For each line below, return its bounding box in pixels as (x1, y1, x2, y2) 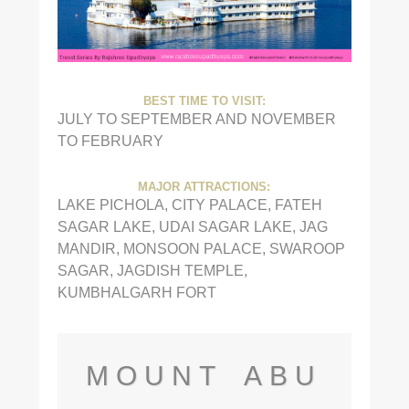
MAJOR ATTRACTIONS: (138, 181, 271, 194)
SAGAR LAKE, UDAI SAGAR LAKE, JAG (57, 218, 328, 236)
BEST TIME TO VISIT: (142, 95, 266, 109)
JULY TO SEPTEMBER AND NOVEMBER (57, 110, 336, 128)
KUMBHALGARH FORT (57, 284, 216, 301)
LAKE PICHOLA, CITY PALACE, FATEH (57, 196, 322, 214)
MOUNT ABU (86, 360, 323, 391)
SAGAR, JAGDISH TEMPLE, (57, 262, 247, 279)
